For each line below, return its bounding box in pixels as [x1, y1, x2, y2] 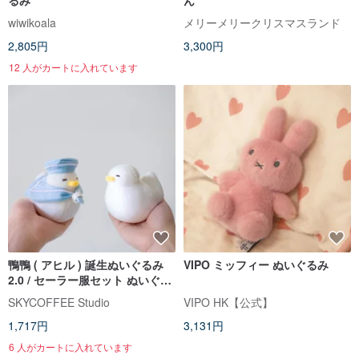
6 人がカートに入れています [9, 339, 132, 353]
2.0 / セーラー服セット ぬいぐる [8, 272, 171, 288]
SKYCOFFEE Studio [8, 293, 110, 310]
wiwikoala [8, 14, 56, 31]
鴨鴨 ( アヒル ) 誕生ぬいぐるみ [8, 256, 163, 273]
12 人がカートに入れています [9, 60, 138, 75]
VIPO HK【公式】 [184, 293, 273, 310]
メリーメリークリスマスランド [184, 14, 341, 31]
